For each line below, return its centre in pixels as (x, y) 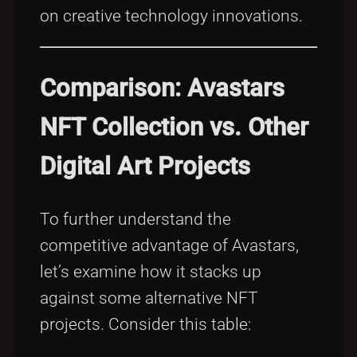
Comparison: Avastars (162, 88)
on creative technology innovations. (171, 16)
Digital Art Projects (145, 166)
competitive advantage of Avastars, (169, 245)
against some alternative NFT (149, 298)
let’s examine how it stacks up (151, 271)
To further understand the (135, 219)
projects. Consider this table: (145, 324)
